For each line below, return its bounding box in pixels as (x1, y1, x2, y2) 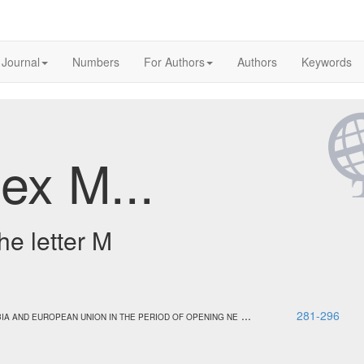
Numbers (72, 54, 119, 70)
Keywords (301, 54, 352, 70)
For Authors (144, 54, 205, 70)
